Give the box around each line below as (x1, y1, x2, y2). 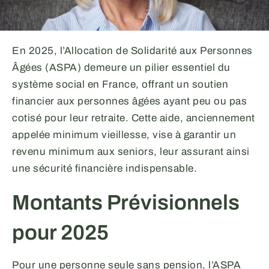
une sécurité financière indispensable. (12, 162, 197, 174)
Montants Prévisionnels (12, 190, 240, 214)
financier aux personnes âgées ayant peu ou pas (12, 95, 247, 107)
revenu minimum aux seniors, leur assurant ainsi (12, 145, 250, 157)
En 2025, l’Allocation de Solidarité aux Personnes (12, 44, 253, 56)
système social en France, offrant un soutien (12, 78, 228, 90)
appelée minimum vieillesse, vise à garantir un (12, 128, 236, 141)
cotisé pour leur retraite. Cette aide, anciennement (12, 112, 255, 124)
